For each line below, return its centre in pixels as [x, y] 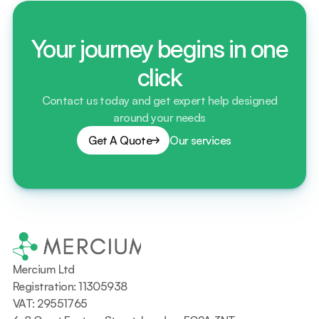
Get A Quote [120, 140]
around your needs [159, 117]
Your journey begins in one [159, 49]
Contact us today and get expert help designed [159, 100]
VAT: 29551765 [50, 303]
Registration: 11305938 [70, 286]
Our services [200, 140]
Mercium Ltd [44, 269]
